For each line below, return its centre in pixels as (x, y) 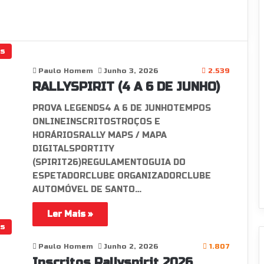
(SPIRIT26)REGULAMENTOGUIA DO (109, 162)
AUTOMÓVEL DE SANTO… (87, 189)
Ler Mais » (70, 214)
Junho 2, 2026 (131, 246)
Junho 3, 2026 (131, 71)
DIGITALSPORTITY (73, 149)
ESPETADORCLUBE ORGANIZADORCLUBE (121, 176)
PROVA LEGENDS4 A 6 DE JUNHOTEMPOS (121, 108)
